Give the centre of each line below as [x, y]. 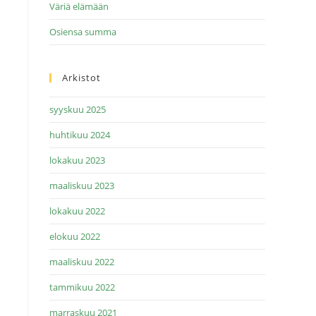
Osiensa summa [83, 32]
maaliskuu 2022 [82, 262]
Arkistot [81, 78]
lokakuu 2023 [77, 160]
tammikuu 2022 [82, 287]
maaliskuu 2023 [82, 186]
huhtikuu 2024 [80, 135]
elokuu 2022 [75, 236]
